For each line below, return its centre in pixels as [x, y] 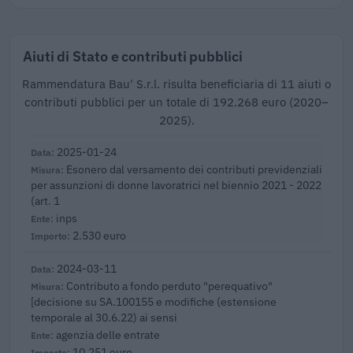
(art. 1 [45, 201]
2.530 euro [99, 236]
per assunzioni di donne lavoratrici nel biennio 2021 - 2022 [176, 185]
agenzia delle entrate [108, 335]
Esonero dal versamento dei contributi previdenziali [194, 169]
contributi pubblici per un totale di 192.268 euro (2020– [176, 102]
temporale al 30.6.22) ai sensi [104, 318]
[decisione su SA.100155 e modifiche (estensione [154, 302]
